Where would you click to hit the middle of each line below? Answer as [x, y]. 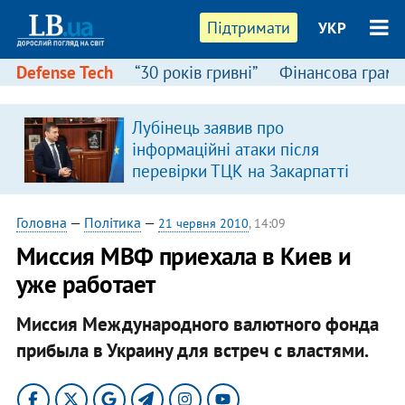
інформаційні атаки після [225, 149]
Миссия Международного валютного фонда [197, 324]
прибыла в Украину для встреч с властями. [192, 350]
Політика [112, 222]
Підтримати [249, 28]
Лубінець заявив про [207, 127]
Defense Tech [64, 72]
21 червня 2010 [203, 223]
